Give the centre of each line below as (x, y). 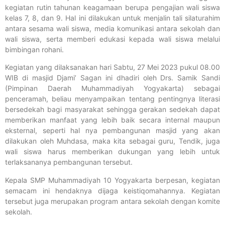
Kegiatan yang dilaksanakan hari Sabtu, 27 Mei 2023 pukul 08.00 (113, 67)
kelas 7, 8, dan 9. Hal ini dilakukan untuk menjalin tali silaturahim (113, 18)
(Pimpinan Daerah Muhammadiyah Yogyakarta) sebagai (113, 88)
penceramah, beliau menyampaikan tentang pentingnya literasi (113, 99)
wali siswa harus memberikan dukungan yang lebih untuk (113, 152)
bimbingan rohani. (34, 49)
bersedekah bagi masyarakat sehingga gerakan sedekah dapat (113, 109)
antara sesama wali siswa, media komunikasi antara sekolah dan (113, 28)
